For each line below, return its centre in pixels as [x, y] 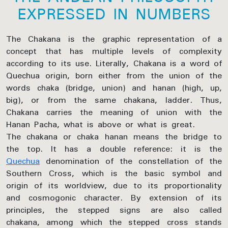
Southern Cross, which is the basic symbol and [114, 173]
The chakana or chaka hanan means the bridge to [114, 137]
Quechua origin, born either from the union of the [114, 76]
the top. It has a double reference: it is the [114, 149]
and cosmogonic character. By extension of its [114, 198]
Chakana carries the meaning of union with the [114, 112]
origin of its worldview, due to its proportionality [114, 186]
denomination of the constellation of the [131, 161]
